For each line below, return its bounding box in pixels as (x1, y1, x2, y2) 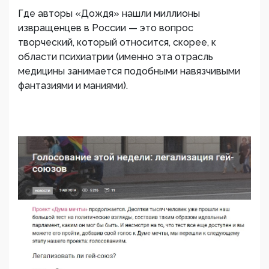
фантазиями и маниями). (18, 80, 128, 91)
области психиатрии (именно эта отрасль (18, 51, 213, 62)
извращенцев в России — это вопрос (18, 22, 193, 34)
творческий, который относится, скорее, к (18, 37, 216, 48)
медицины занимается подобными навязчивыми (18, 65, 240, 77)
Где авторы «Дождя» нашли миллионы (18, 8, 200, 19)
